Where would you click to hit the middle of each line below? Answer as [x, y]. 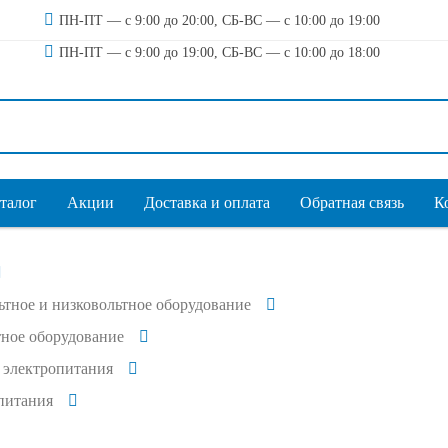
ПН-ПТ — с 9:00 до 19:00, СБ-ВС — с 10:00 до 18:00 [219, 52]
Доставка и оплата [207, 202]
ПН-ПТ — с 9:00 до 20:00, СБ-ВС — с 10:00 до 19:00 [219, 20]
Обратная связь [352, 202]
